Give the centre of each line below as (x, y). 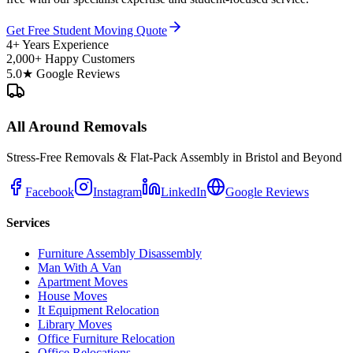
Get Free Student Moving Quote (87, 31)
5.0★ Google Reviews (63, 74)
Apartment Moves (83, 282)
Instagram (117, 191)
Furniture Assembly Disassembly (120, 254)
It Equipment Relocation (98, 310)
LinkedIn (184, 191)
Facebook (50, 191)
